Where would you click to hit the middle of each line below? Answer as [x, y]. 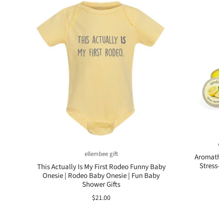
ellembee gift [101, 154]
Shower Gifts [101, 184]
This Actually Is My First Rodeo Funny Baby [101, 167]
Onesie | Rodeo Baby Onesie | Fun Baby [101, 175]
